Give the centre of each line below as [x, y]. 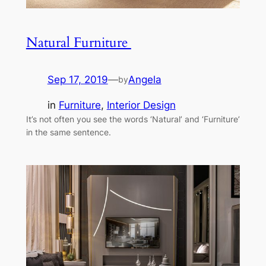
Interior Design [141, 105]
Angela [145, 80]
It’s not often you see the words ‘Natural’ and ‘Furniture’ [133, 119]
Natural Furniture [78, 43]
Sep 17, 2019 [77, 80]
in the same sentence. [68, 132]
